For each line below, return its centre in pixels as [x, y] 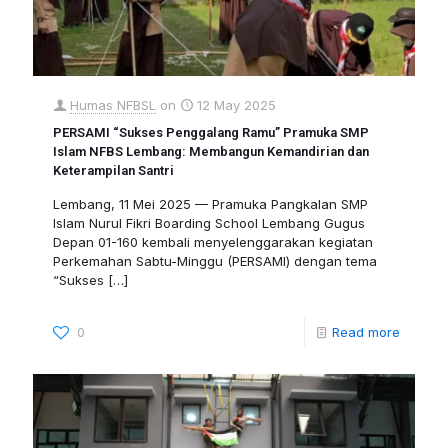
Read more [366, 332]
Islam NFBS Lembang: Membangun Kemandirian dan [211, 152]
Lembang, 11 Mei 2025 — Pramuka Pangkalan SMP [210, 204]
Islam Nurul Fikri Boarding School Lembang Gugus [209, 223]
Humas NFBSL [113, 105]
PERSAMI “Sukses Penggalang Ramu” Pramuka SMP [211, 133]
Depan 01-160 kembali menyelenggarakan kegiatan [213, 242]
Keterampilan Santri [113, 171]
